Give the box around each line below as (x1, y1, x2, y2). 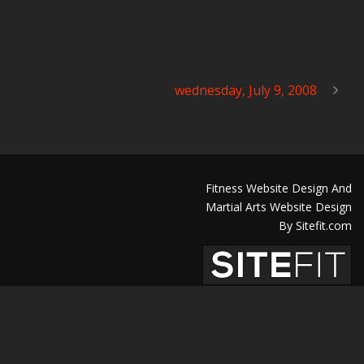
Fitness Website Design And (205, 180, 352, 196)
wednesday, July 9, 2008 (175, 81, 317, 99)
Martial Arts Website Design (205, 199, 352, 214)
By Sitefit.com (278, 218, 352, 233)
